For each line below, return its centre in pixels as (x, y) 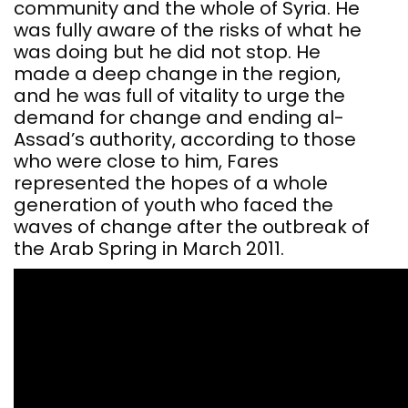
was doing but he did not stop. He (167, 52)
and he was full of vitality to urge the (179, 96)
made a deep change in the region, (177, 74)
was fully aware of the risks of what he (188, 30)
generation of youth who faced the (173, 205)
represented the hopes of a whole (171, 183)
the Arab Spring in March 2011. (149, 249)
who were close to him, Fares (146, 161)
